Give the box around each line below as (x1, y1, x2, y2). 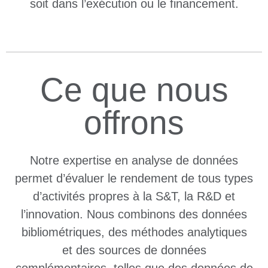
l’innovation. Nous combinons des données (21, 207, 247, 221)
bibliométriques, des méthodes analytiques (21, 225, 247, 239)
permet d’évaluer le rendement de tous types (15, 171, 253, 185)
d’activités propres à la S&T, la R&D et (33, 189, 235, 203)
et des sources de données (62, 243, 206, 257)
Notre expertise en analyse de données (30, 153, 238, 167)
